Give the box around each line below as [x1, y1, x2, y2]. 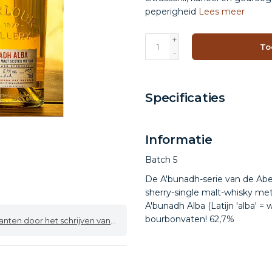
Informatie [145, 132, 212, 147]
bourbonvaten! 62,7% [145, 214, 234, 225]
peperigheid [145, 6, 199, 17]
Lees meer [199, 6, 245, 17]
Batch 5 [145, 154, 177, 166]
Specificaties [145, 90, 225, 105]
